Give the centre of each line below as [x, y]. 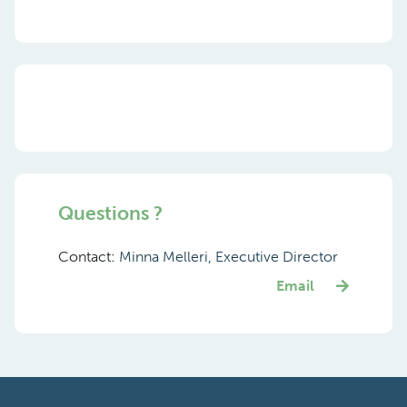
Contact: [89, 257]
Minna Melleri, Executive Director [228, 257]
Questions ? [110, 213]
